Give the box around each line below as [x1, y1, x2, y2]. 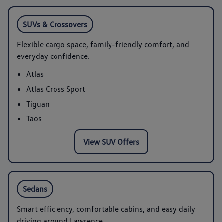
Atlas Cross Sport [26, 83, 86, 94]
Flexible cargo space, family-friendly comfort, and [17, 39, 189, 49]
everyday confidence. [17, 51, 90, 61]
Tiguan [26, 98, 50, 109]
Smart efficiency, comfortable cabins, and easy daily [17, 203, 195, 214]
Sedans [23, 183, 47, 194]
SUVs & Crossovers [23, 19, 87, 29]
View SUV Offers [83, 136, 139, 147]
